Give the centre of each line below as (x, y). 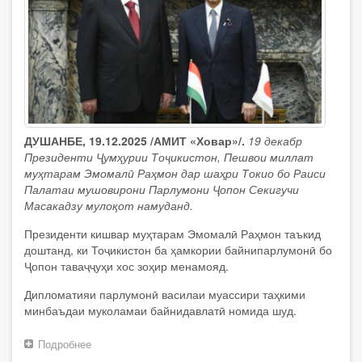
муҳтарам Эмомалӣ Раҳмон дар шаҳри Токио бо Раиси (175, 173)
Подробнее (65, 343)
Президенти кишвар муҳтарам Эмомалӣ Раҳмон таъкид (173, 233)
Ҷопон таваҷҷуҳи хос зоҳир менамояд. (126, 265)
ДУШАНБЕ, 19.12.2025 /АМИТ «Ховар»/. (135, 140)
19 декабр (275, 140)
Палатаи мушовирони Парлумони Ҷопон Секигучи (162, 189)
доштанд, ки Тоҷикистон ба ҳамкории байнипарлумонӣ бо (178, 249)
